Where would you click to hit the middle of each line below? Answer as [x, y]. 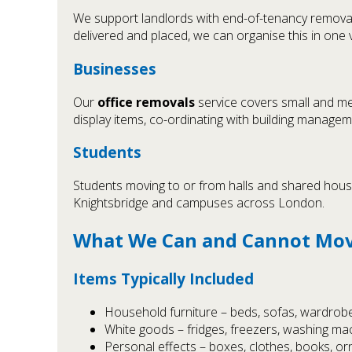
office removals [146, 102]
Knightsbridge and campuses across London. [199, 202]
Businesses [115, 68]
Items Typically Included [163, 278]
